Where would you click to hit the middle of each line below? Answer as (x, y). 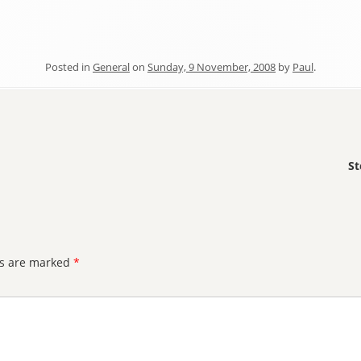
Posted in (69, 67)
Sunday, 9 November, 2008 (212, 67)
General (111, 67)
